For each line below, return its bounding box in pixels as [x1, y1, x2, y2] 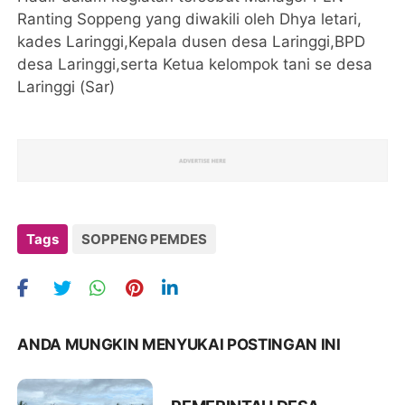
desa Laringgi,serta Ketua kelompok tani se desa [17, 54, 373, 73]
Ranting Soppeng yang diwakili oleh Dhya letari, [17, 9, 363, 28]
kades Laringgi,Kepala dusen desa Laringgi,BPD [17, 32, 366, 51]
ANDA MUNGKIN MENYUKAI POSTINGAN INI [17, 334, 341, 353]
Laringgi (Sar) [17, 77, 116, 96]
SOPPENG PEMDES [81, 230, 208, 248]
